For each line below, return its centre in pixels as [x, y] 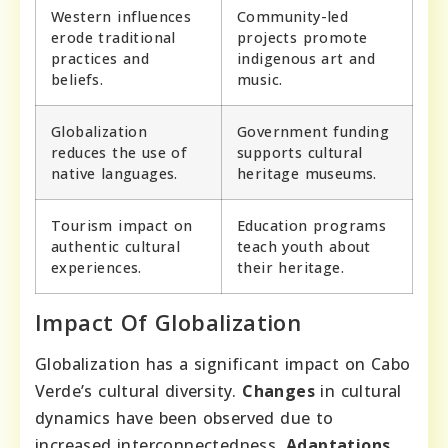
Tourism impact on [122, 226]
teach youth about [304, 247]
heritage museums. [307, 174]
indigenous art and [306, 59]
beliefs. [77, 80]
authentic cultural [116, 247]
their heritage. [291, 268]
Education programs [312, 226]
